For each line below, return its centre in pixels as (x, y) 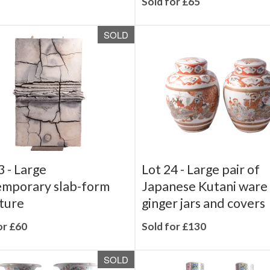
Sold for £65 (171, 18)
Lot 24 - (164, 186)
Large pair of (223, 186)
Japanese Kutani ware (205, 203)
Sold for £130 (174, 243)
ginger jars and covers (203, 220)
